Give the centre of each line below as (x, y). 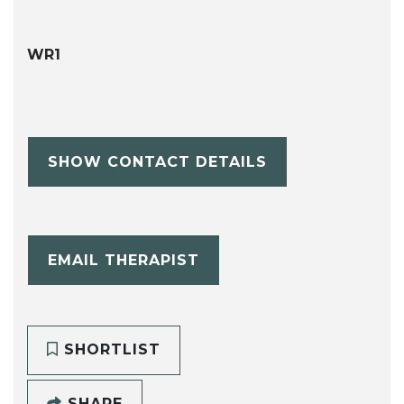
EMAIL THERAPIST (123, 260)
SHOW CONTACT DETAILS (157, 161)
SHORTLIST (109, 350)
